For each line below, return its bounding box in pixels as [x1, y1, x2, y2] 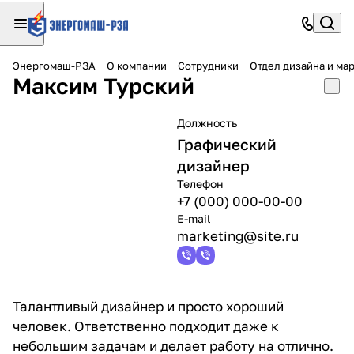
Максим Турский [13, 73, 194, 99]
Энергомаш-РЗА [13, 59, 96, 72]
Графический [177, 135, 277, 153]
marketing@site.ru [177, 228, 299, 244]
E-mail [177, 212, 210, 225]
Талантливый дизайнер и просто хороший [13, 298, 284, 314]
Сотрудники [178, 59, 239, 72]
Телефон [177, 177, 224, 190]
